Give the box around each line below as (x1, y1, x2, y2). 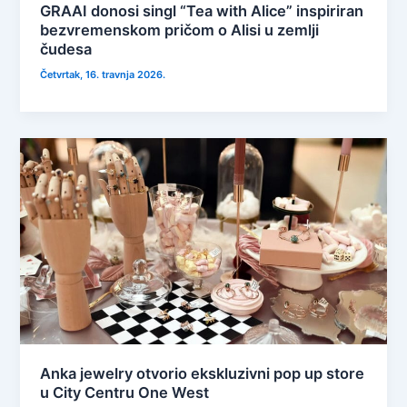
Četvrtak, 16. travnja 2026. (40, 68, 166, 82)
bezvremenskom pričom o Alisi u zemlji (40, 21, 320, 40)
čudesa (40, 40, 93, 59)
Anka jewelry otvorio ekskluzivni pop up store (40, 363, 365, 382)
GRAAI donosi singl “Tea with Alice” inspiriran (40, 2, 364, 21)
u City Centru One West (40, 382, 210, 402)
